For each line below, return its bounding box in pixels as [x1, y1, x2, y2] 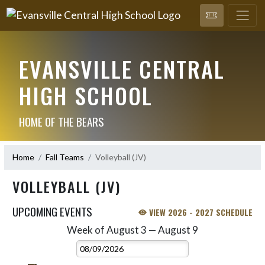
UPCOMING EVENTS [12, 202, 92, 219]
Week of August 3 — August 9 [67, 223, 198, 236]
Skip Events [12, 224, 55, 235]
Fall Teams [46, 152, 84, 162]
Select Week [131, 224, 179, 235]
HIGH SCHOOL [18, 78, 153, 112]
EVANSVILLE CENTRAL [18, 51, 225, 85]
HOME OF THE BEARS [18, 112, 104, 130]
